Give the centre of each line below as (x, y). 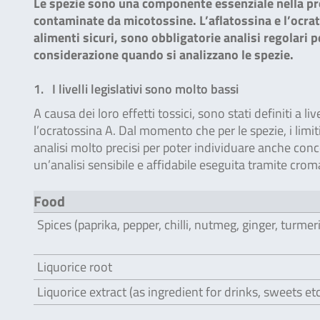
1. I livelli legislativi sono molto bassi (136, 89)
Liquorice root (75, 267)
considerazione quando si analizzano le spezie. (164, 55)
